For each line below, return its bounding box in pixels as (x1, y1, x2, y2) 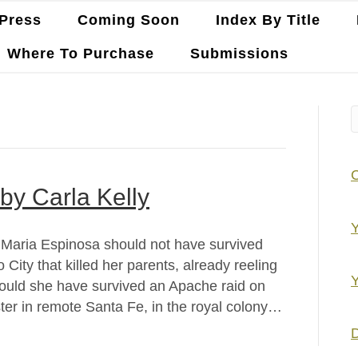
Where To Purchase (7, 46, 155, 62)
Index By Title (215, 12, 320, 28)
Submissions (190, 46, 289, 62)
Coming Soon (77, 12, 180, 28)
